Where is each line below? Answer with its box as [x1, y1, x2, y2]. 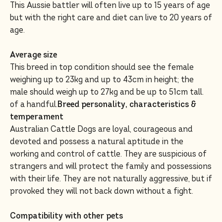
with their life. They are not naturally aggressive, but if [10, 173, 212, 184]
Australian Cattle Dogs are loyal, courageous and [10, 123, 193, 135]
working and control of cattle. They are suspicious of [10, 148, 207, 160]
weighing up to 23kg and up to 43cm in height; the [10, 74, 194, 85]
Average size [10, 49, 57, 60]
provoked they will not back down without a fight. [10, 185, 193, 197]
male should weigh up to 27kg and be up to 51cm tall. [10, 86, 204, 98]
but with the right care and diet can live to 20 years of [10, 12, 212, 23]
